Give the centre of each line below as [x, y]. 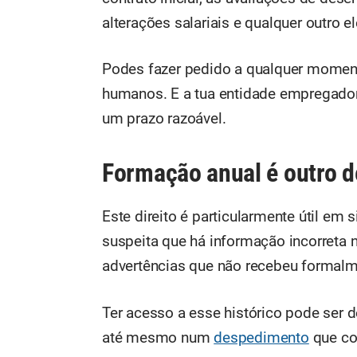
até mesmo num [158, 337]
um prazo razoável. [164, 119]
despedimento [261, 337]
